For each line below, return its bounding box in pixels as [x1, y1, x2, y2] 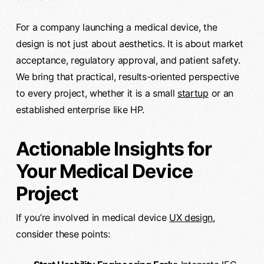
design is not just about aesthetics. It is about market [15, 37, 243, 49]
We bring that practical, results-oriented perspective [15, 70, 239, 82]
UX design [169, 211, 213, 223]
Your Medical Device [15, 159, 193, 183]
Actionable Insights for [15, 137, 212, 160]
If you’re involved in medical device [15, 211, 170, 223]
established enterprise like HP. [15, 103, 144, 115]
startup [177, 87, 209, 99]
